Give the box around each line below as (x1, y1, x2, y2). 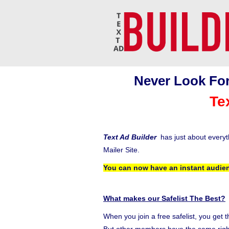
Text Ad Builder (103, 133, 158, 141)
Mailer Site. (103, 146, 140, 154)
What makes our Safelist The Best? (103, 194, 225, 202)
